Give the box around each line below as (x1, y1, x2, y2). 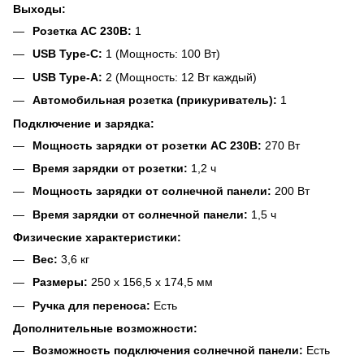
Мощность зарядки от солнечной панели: (32, 184, 271, 198)
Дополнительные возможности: (13, 322, 197, 336)
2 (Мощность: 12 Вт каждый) (102, 70, 257, 84)
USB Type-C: (32, 47, 102, 61)
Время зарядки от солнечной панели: (32, 207, 248, 221)
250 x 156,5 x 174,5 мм (88, 275, 213, 289)
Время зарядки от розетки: (32, 161, 188, 175)
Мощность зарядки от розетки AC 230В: (32, 138, 262, 152)
